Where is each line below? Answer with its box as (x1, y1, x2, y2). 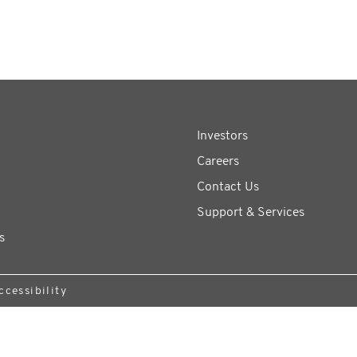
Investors (196, 130, 248, 143)
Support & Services (196, 206, 304, 219)
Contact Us (196, 181, 259, 194)
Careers (196, 155, 239, 168)
